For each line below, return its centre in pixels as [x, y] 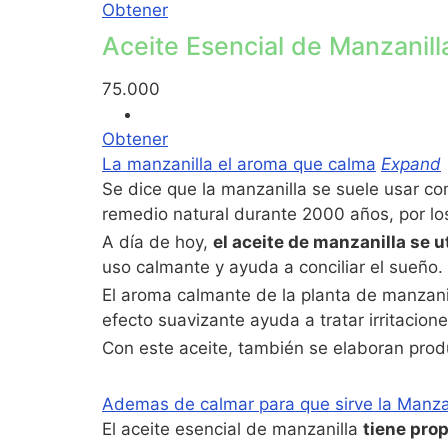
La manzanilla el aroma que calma [239, 164]
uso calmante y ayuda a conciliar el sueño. [272, 267]
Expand [411, 164]
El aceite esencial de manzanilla [232, 429]
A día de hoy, [157, 242]
